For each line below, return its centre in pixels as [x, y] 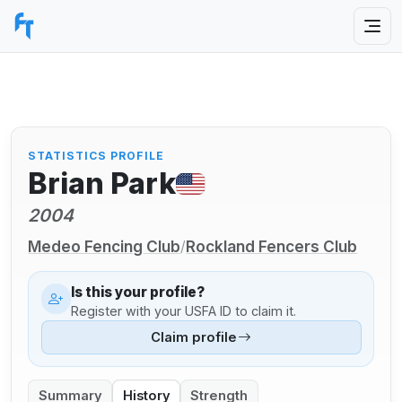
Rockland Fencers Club [272, 246]
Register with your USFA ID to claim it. [184, 310]
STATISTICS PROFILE [96, 155]
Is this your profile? [138, 293]
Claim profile [194, 338]
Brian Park [102, 184]
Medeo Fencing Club [105, 246]
